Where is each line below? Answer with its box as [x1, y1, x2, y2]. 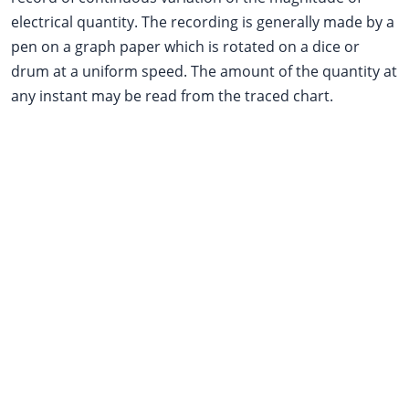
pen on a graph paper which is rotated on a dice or [11, 36, 360, 57]
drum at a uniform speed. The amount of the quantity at [11, 60, 397, 81]
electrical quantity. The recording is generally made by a [11, 11, 394, 32]
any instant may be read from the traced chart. [11, 85, 333, 106]
